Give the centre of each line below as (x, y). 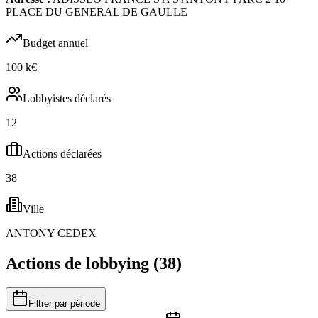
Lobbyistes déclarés (67, 98)
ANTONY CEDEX (51, 233)
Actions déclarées (62, 153)
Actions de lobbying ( (82, 263)
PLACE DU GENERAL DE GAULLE (97, 11)
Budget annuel (55, 43)
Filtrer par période (64, 303)
